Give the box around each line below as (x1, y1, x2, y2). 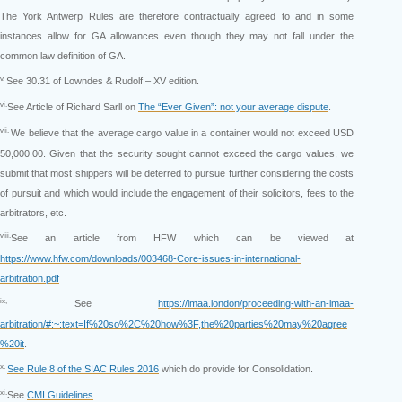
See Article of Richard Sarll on (7, 101, 138, 113)
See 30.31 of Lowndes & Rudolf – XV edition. (6, 75, 199, 87)
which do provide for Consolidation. (159, 363, 313, 375)
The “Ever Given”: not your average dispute (138, 101, 328, 113)
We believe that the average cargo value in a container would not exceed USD (11, 127, 354, 139)
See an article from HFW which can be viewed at (11, 232, 354, 244)
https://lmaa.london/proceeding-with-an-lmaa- (158, 298, 354, 310)
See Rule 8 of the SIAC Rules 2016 (7, 363, 159, 375)
